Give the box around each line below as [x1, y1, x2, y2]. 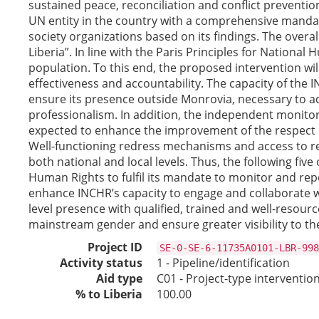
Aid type [96, 271, 142, 286]
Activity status [60, 255, 142, 271]
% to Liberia [75, 286, 142, 302]
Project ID [88, 239, 142, 255]
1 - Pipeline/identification [157, 255, 290, 271]
